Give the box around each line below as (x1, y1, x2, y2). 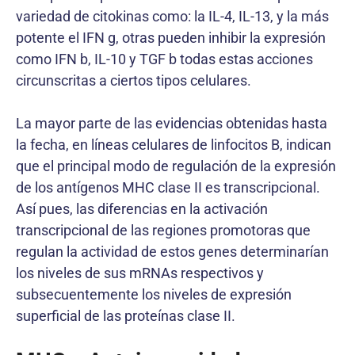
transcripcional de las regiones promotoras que (16, 222, 311, 239)
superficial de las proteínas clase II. (16, 307, 235, 324)
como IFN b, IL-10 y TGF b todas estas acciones (16, 51, 313, 67)
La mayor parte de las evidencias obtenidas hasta (16, 115, 327, 132)
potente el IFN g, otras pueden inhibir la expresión (16, 29, 326, 46)
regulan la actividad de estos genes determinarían (16, 243, 329, 260)
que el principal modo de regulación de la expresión (16, 158, 336, 174)
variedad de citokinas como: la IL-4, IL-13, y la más (16, 8, 329, 25)
